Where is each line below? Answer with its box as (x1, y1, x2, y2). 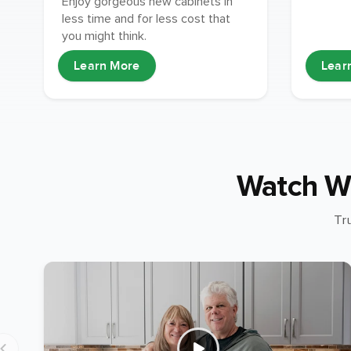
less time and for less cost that (62, 11, 231, 27)
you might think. (62, 28, 147, 45)
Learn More (74, 58, 140, 74)
